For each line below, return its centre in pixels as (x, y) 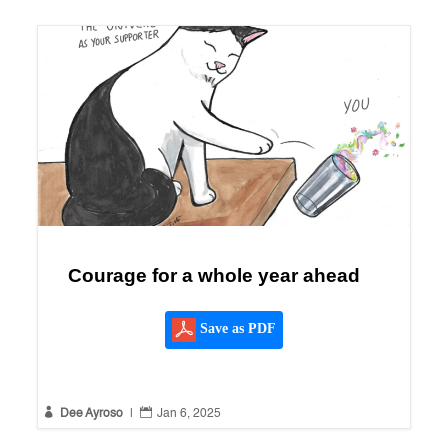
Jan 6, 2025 (188, 414)
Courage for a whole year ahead (213, 276)
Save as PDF (235, 329)
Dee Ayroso (91, 414)
